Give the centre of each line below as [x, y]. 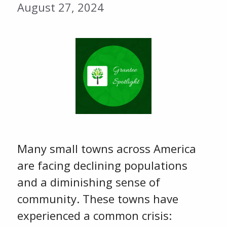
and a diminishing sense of [88, 182]
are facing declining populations [102, 165]
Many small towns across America [106, 148]
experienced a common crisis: [94, 215]
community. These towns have [98, 199]
